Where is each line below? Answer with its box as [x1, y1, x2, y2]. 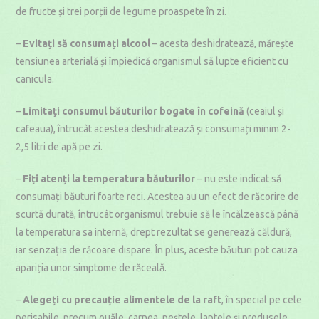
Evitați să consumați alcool [23, 38, 151, 49]
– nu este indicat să [195, 173, 282, 184]
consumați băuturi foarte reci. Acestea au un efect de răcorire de [16, 191, 300, 202]
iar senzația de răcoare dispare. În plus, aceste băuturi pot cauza [16, 244, 298, 256]
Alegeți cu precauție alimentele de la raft [23, 294, 222, 305]
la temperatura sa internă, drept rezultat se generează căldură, [16, 226, 293, 238]
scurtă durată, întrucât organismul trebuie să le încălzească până [16, 209, 299, 220]
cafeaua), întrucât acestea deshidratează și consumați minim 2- [16, 123, 291, 135]
